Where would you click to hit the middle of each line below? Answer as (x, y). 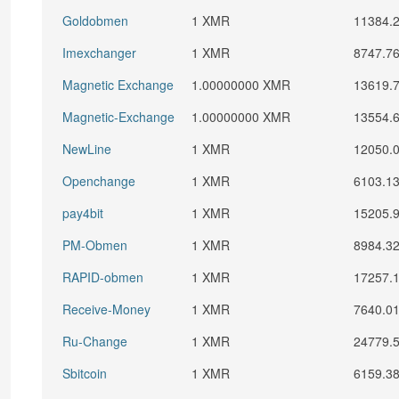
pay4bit (83, 213)
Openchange (99, 181)
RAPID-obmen (103, 277)
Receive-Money (107, 309)
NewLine (87, 149)
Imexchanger (100, 53)
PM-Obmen (95, 245)
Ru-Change (95, 341)
